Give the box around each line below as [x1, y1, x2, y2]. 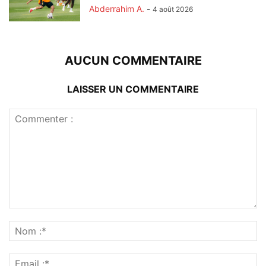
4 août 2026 [153, 4, 193, 14]
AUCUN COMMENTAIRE [64, 53, 202, 68]
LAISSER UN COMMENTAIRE [67, 83, 199, 95]
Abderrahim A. [89, 3, 144, 14]
